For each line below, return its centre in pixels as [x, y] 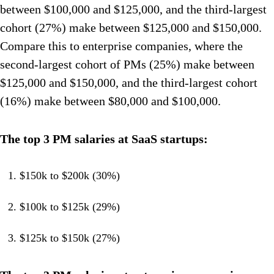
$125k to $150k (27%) [70, 238]
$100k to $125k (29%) [70, 207]
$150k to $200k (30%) [70, 176]
